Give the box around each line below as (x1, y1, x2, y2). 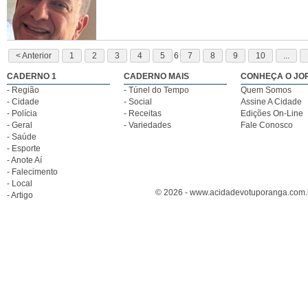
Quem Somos (241, 85, 291, 95)
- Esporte (7, 143, 41, 153)
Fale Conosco (241, 120, 293, 130)
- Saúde (7, 131, 36, 142)
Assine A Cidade (241, 96, 302, 107)
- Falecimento (7, 166, 58, 177)
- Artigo (7, 190, 33, 200)
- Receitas (124, 108, 162, 118)
